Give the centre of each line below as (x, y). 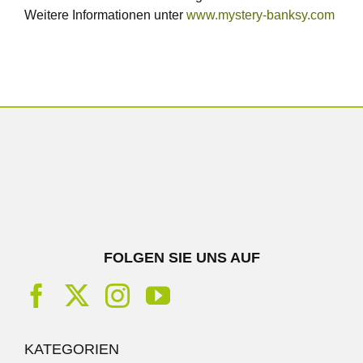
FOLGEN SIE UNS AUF (181, 257)
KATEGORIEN (71, 349)
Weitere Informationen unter (105, 15)
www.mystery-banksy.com (260, 15)
